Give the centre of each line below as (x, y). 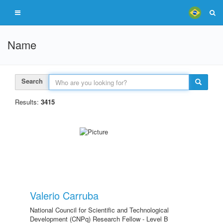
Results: (28, 102)
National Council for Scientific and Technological (99, 210)
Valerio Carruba (64, 195)
